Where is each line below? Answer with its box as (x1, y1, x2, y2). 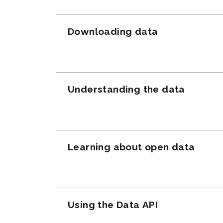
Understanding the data (68, 83, 185, 95)
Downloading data (68, 25, 158, 37)
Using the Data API (68, 199, 158, 210)
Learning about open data (68, 141, 195, 152)
